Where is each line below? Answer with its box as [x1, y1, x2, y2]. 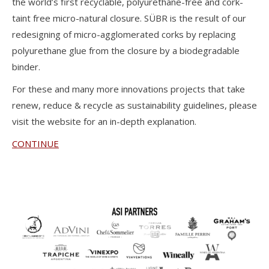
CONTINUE [12, 138, 59, 150]
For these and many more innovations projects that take [12, 83, 245, 95]
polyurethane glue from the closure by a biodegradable [12, 44, 240, 57]
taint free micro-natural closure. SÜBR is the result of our [12, 12, 246, 25]
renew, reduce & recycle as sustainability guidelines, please [12, 99, 257, 112]
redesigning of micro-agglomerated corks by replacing [12, 28, 236, 41]
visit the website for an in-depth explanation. [12, 115, 196, 128]
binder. [12, 61, 40, 73]
